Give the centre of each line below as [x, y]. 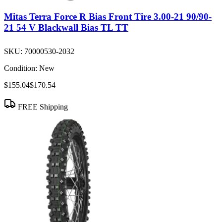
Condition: [21, 68]
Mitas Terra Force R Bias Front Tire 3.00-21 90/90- [108, 17]
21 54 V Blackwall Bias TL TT [66, 28]
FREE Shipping [42, 107]
